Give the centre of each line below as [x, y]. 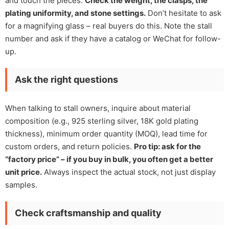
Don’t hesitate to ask [184, 13]
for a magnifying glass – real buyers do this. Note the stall [109, 26]
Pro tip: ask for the [167, 146]
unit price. [24, 172]
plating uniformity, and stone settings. [75, 13]
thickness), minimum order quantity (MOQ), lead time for [106, 133]
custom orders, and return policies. [70, 146]
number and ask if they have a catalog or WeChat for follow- [113, 38]
